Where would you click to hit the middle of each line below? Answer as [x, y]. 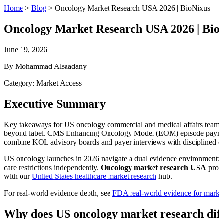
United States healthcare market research [94, 176]
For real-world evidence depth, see [58, 193]
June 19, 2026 [26, 49]
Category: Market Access [43, 83]
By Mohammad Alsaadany [45, 66]
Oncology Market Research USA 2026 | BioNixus [132, 8]
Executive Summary [55, 103]
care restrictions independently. [52, 167]
